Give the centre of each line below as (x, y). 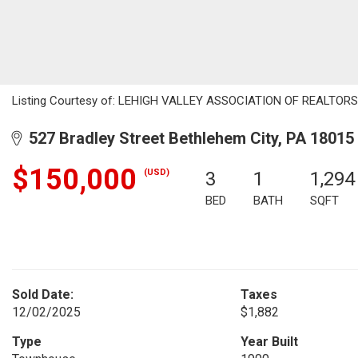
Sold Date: (43, 294)
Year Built (269, 342)
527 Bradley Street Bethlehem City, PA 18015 (187, 138)
